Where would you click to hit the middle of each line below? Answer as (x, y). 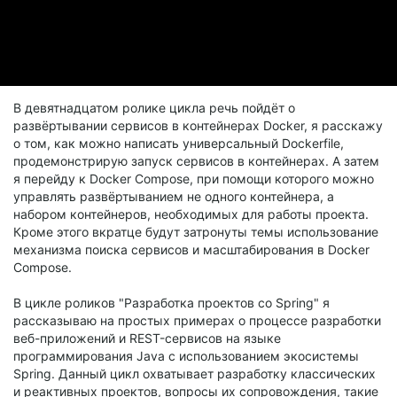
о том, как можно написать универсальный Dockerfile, (179, 143)
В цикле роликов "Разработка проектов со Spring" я (171, 303)
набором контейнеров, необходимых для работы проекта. (191, 214)
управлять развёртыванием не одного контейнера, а (174, 196)
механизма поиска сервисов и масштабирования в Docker (191, 249)
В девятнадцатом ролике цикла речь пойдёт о (154, 108)
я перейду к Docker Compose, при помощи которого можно (194, 179)
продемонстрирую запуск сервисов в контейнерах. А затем (196, 161)
